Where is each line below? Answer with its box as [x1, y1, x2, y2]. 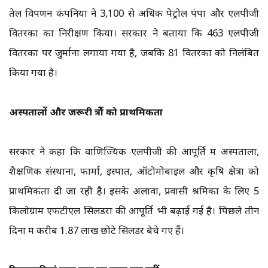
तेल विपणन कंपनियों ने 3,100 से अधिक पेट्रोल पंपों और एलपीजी [9, 6, 259, 20]
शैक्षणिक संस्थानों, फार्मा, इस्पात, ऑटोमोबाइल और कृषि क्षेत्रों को [9, 164, 259, 178]
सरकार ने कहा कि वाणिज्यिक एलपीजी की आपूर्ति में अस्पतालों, [9, 144, 259, 159]
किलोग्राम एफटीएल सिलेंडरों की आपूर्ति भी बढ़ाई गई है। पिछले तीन [9, 203, 259, 218]
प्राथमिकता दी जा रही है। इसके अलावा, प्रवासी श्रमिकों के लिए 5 [9, 184, 259, 198]
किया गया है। [9, 65, 57, 80]
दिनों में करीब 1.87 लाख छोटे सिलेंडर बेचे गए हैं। [9, 223, 184, 237]
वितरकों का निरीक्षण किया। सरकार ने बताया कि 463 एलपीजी [9, 26, 259, 40]
